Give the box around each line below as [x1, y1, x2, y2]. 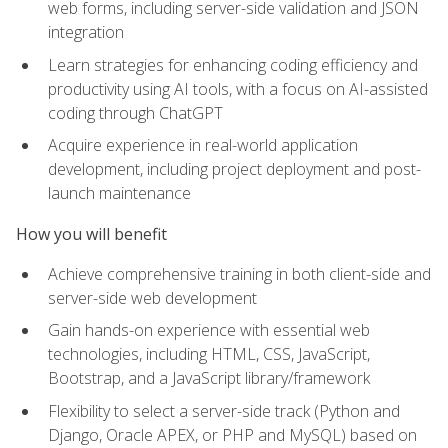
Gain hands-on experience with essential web [48, 319, 370, 342]
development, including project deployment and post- [48, 158, 421, 181]
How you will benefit [16, 222, 167, 245]
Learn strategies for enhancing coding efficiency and [48, 53, 418, 76]
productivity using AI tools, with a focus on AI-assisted [48, 77, 428, 100]
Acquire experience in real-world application [48, 134, 358, 157]
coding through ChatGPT [48, 101, 223, 124]
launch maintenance [48, 182, 191, 205]
